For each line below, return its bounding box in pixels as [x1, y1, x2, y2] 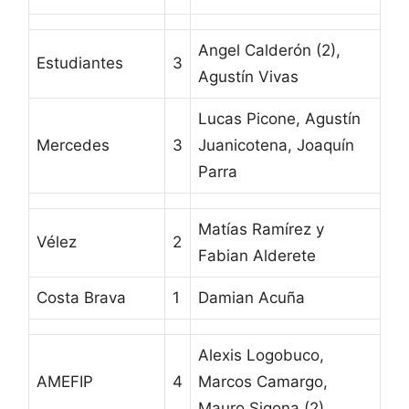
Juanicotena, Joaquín [198, 135, 354, 154]
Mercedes [37, 135, 110, 154]
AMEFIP [37, 372, 93, 391]
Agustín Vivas [198, 67, 299, 86]
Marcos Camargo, [198, 372, 328, 391]
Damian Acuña [198, 288, 305, 307]
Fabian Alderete [198, 246, 316, 265]
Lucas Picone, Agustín [198, 109, 361, 128]
